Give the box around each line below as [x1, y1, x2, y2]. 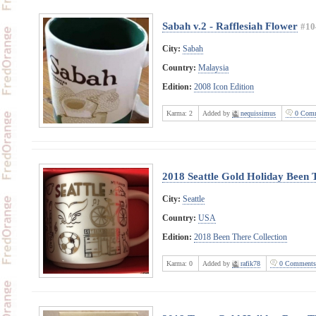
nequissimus [240, 109, 276, 117]
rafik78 [240, 259, 260, 267]
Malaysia [197, 62, 229, 73]
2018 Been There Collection [193, 231, 287, 242]
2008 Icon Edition [193, 81, 254, 92]
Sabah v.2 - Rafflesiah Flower [162, 19, 298, 32]
